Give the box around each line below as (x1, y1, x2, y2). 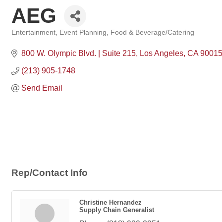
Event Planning (59, 29, 107, 36)
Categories (11, 36, 44, 43)
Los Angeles (140, 49, 183, 57)
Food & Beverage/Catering (111, 29, 194, 36)
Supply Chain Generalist (79, 206, 154, 214)
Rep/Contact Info (11, 167, 88, 178)
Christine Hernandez (79, 199, 142, 207)
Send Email (21, 84, 62, 92)
